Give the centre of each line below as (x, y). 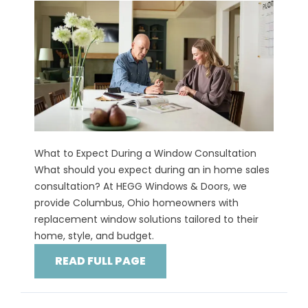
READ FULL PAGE (100, 261)
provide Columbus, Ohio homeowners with (136, 203)
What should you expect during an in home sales (152, 170)
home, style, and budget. (94, 236)
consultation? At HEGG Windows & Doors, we (141, 187)
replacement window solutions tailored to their (146, 220)
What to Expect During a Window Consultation (145, 154)
